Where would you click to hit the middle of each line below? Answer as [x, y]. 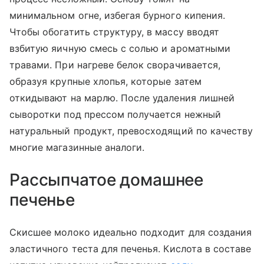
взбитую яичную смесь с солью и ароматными [120, 49]
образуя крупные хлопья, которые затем [105, 82]
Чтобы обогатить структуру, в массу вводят [114, 32]
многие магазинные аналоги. [79, 148]
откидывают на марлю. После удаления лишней [122, 98]
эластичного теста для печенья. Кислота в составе [131, 249]
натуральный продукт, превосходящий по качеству [131, 131]
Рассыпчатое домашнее [107, 180]
